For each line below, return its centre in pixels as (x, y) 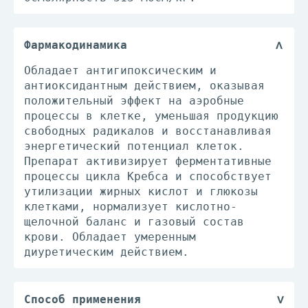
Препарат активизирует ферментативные (148, 161)
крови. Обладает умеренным (110, 237)
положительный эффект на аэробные (134, 101)
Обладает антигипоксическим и (120, 70)
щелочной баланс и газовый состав (134, 222)
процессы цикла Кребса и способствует (148, 176)
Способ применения (82, 299)
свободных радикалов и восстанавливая (148, 131)
